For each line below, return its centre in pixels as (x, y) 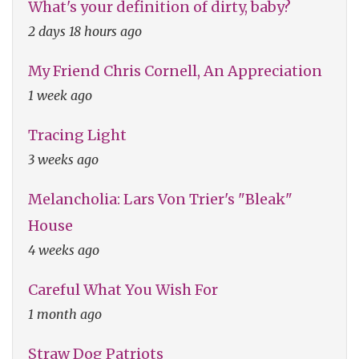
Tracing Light (77, 135)
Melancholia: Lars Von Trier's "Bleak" (160, 199)
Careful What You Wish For (123, 289)
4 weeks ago (64, 250)
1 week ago (60, 95)
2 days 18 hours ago (85, 31)
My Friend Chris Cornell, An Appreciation (175, 71)
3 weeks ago (63, 159)
